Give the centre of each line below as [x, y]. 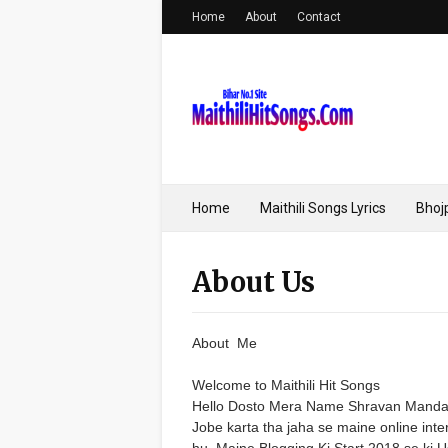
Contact [319, 17]
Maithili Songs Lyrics [323, 208]
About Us [253, 282]
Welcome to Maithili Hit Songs [286, 385]
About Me [224, 343]
